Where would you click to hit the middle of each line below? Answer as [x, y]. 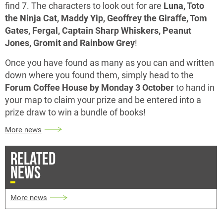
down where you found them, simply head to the [99, 75]
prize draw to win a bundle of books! [75, 112]
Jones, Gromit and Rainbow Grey [70, 43]
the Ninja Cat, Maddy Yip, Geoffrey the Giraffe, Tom [106, 18]
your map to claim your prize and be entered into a [103, 100]
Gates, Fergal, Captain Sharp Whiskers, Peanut [98, 30]
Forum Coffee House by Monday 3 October [89, 87]
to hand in [194, 87]
